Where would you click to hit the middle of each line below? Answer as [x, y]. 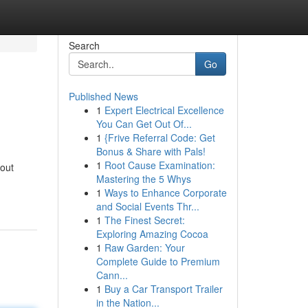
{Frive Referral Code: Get [159, 137]
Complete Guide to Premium [158, 261]
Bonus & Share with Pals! [151, 151]
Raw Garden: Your [144, 247]
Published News [103, 96]
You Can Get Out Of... [144, 124]
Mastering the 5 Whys [143, 179]
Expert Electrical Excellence [164, 110]
